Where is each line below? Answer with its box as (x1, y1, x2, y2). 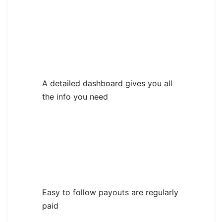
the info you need (42, 92, 108, 102)
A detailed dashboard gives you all (42, 78, 172, 89)
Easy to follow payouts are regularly (42, 187, 178, 198)
